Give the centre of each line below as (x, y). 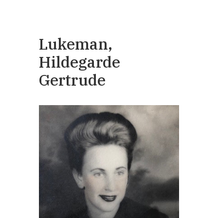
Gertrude (72, 80)
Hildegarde (79, 62)
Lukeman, (75, 44)
